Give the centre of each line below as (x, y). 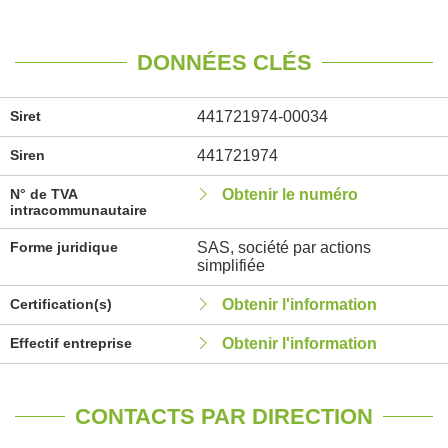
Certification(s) (61, 304)
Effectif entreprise (71, 343)
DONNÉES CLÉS (224, 62)
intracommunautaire (78, 210)
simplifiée (230, 265)
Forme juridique (64, 247)
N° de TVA (43, 194)
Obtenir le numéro (289, 194)
